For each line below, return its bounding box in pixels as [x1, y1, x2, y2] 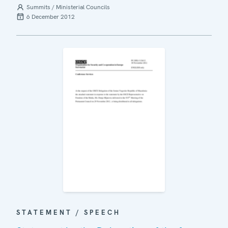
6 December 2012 [26, 13, 75, 21]
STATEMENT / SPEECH [16, 208, 121, 217]
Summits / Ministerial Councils [26, 3, 110, 12]
